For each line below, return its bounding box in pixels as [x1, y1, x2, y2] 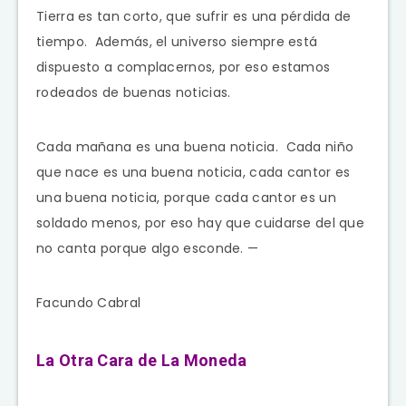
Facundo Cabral [36, 293, 141, 312]
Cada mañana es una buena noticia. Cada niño [36, 137, 354, 156]
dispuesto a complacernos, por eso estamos [36, 57, 331, 76]
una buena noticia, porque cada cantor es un [36, 188, 336, 207]
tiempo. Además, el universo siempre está [36, 32, 318, 51]
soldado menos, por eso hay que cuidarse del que [36, 213, 365, 232]
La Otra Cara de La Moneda [36, 350, 247, 370]
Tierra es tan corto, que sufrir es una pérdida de [36, 6, 352, 25]
